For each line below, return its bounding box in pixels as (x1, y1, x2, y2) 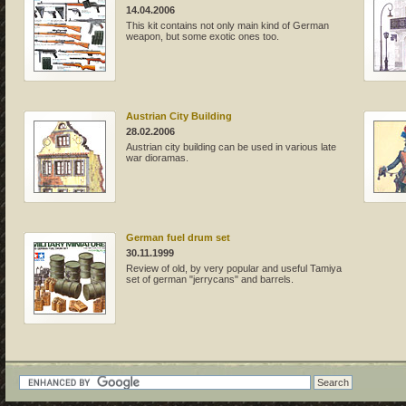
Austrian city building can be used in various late (126, 140, 336, 152)
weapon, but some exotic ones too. (126, 30, 279, 42)
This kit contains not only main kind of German (126, 19, 329, 31)
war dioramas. (126, 151, 188, 163)
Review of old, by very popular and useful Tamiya (126, 262, 342, 274)
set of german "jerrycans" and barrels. (126, 273, 294, 285)
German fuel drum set (126, 231, 230, 243)
